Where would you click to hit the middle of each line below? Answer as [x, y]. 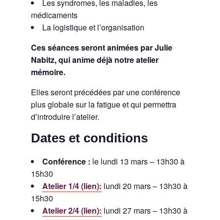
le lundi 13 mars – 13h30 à [137, 161]
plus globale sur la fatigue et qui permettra [103, 104]
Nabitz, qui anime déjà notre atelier [95, 59]
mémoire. [48, 72]
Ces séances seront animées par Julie [101, 47]
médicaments [54, 15]
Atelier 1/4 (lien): [72, 186]
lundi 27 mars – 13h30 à [144, 210]
